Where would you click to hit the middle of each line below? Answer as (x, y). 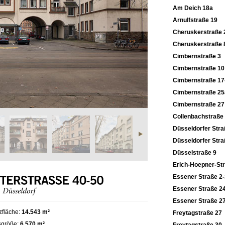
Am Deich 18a (193, 8)
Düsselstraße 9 (195, 153)
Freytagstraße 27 (197, 213)
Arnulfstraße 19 (195, 20)
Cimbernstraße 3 (197, 56)
